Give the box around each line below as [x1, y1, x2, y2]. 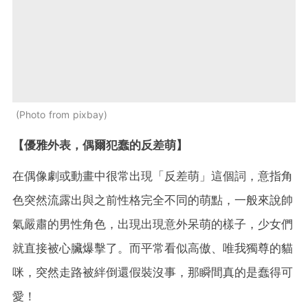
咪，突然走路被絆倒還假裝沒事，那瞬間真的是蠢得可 [12, 265, 293, 280]
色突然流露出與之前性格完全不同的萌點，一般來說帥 [12, 193, 293, 208]
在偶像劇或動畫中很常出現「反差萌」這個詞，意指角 [12, 169, 293, 184]
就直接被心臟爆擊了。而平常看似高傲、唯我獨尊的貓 [12, 241, 293, 256]
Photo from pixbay [19, 109, 104, 121]
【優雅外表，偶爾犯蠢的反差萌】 [12, 138, 188, 153]
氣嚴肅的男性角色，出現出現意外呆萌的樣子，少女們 [12, 217, 293, 232]
